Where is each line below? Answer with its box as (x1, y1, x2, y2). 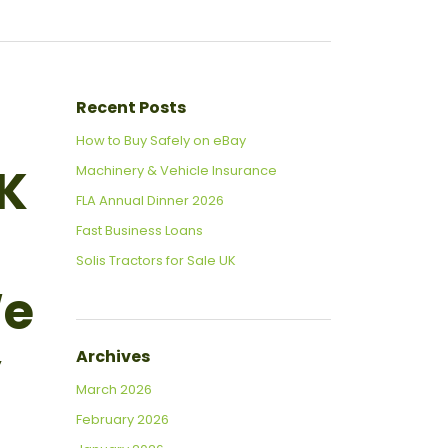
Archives (76, 345, 150, 369)
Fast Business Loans (76, 221, 203, 241)
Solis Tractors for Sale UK (76, 251, 236, 271)
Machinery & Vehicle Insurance (76, 161, 277, 181)
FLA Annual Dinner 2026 (76, 191, 224, 211)
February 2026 (76, 410, 169, 430)
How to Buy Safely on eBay (76, 131, 246, 151)
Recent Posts (76, 96, 186, 120)
